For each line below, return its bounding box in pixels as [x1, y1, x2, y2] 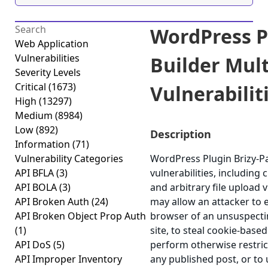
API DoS [15, 238, 53, 251]
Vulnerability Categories [15, 152, 123, 165]
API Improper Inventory [15, 252, 122, 266]
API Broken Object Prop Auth [15, 209, 146, 223]
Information [15, 138, 72, 151]
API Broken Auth [15, 195, 92, 208]
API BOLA [15, 181, 59, 194]
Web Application [15, 37, 89, 50]
